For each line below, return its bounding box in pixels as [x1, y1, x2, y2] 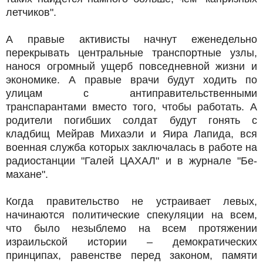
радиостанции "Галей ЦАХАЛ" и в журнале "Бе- [6, 155, 257, 167]
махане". [6, 168, 48, 181]
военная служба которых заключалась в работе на [6, 141, 257, 154]
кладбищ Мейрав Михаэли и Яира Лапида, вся [6, 128, 257, 140]
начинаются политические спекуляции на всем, [6, 209, 257, 221]
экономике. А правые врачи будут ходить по [6, 74, 257, 86]
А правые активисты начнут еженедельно [6, 33, 257, 46]
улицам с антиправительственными [6, 87, 257, 100]
